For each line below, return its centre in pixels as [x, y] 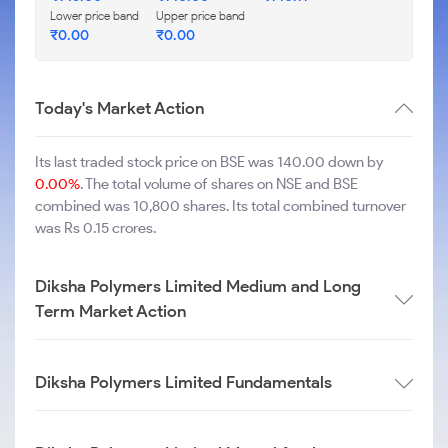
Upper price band [200, 15]
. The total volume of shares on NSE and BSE [219, 184]
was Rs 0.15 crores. [95, 228]
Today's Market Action [119, 108]
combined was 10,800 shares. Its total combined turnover [220, 206]
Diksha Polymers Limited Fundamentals [183, 382]
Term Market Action [110, 311]
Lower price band [94, 15]
